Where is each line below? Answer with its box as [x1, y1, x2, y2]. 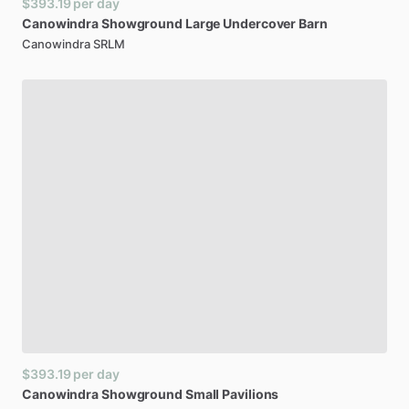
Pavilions [222, 386, 279, 402]
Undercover [223, 16, 297, 31]
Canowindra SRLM [22, 37, 125, 51]
